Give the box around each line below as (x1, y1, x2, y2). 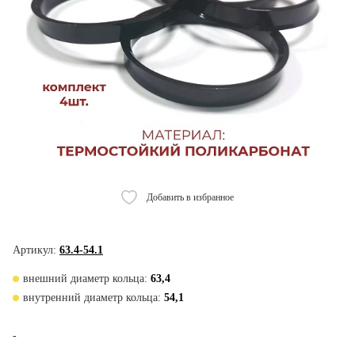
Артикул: (13, 244, 56, 256)
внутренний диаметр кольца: (23, 292, 161, 303)
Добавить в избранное (147, 192, 234, 203)
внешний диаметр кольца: (23, 273, 147, 284)
